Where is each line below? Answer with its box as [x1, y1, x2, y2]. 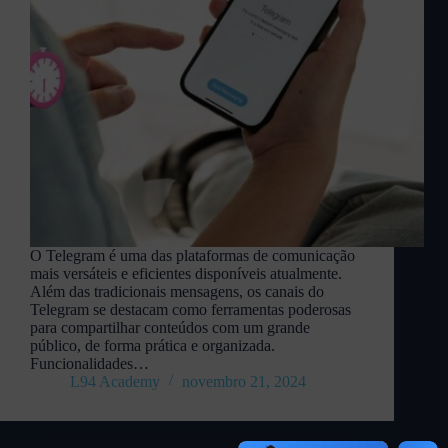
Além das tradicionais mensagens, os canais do [30, 283, 324, 301]
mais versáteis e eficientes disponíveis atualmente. [30, 265, 342, 283]
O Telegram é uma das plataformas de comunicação [30, 247, 355, 265]
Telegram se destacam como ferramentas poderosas [30, 301, 351, 319]
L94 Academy [70, 373, 160, 391]
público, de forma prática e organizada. [30, 337, 275, 355]
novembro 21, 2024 [182, 373, 306, 391]
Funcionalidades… [30, 355, 149, 373]
